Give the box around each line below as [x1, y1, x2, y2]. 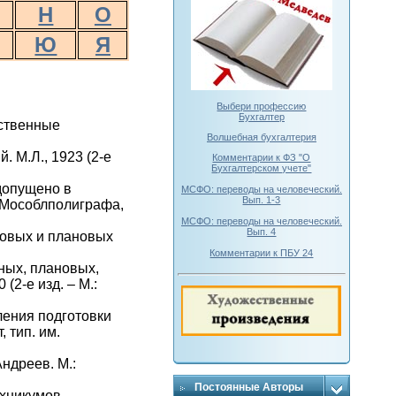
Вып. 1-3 [242, 194, 281, 205]
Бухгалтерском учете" [211, 162, 312, 173]
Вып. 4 [247, 225, 277, 237]
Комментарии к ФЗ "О [212, 151, 311, 163]
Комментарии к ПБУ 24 [209, 247, 314, 258]
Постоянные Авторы [194, 381, 303, 393]
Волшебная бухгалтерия [206, 131, 316, 142]
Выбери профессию [217, 101, 307, 112]
